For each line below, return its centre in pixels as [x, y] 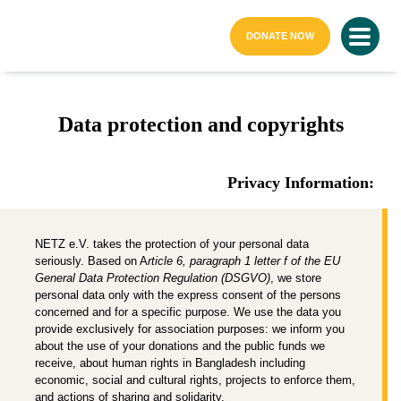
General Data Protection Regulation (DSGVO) [153, 278]
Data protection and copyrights [200, 124]
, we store [296, 278]
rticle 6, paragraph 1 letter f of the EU [244, 261]
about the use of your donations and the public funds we [180, 346]
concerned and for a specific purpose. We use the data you [188, 312]
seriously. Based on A [91, 261]
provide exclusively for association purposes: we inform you [190, 329]
